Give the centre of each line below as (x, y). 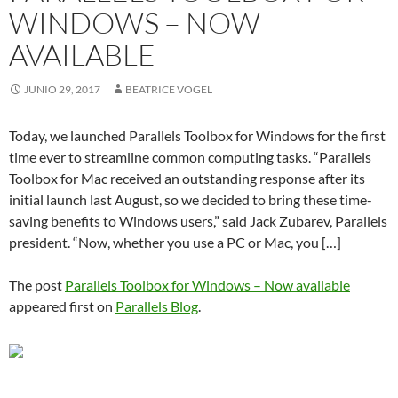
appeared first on (62, 306)
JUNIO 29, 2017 (62, 89)
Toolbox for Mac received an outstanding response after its (187, 178)
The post (37, 285)
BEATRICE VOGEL (169, 89)
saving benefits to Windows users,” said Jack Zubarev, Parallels (198, 221)
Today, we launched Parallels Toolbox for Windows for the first (197, 135)
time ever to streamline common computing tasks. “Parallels (190, 157)
